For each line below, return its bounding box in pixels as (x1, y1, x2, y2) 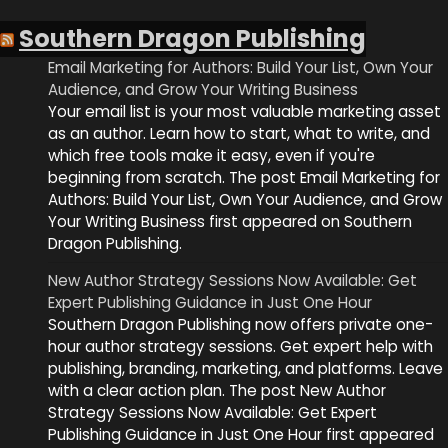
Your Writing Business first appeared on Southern (48, 210, 412, 232)
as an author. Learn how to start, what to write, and (48, 122, 430, 144)
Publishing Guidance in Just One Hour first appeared (48, 423, 434, 445)
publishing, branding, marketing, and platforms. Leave (48, 357, 443, 379)
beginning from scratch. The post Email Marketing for (48, 166, 440, 188)
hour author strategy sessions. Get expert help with (48, 335, 433, 357)
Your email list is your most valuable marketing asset (48, 100, 441, 122)
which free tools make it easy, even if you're (48, 144, 375, 166)
